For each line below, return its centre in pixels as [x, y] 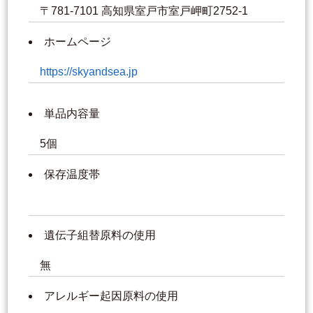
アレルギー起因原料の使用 [111, 296]
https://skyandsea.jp [89, 72]
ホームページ [78, 42]
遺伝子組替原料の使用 [100, 235]
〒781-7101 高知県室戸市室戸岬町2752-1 [145, 11]
